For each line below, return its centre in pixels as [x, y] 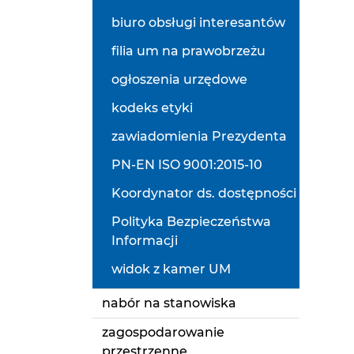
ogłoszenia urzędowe [179, 79]
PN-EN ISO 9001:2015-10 [187, 165]
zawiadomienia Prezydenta [199, 136]
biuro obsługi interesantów [198, 23]
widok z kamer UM [171, 269]
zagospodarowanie [163, 332]
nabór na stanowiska [169, 303]
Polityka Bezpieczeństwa [191, 222]
